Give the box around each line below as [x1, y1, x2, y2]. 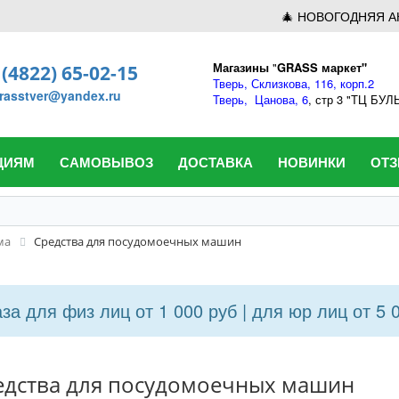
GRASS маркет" [277, 59, 367, 76]
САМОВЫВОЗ [60, 152, 153, 172]
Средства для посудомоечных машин [34, 233, 241, 249]
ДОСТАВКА [178, 152, 253, 172]
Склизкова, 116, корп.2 [251, 75, 374, 92]
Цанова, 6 [255, 91, 308, 108]
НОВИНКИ [278, 152, 346, 172]
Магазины [213, 59, 269, 76]
